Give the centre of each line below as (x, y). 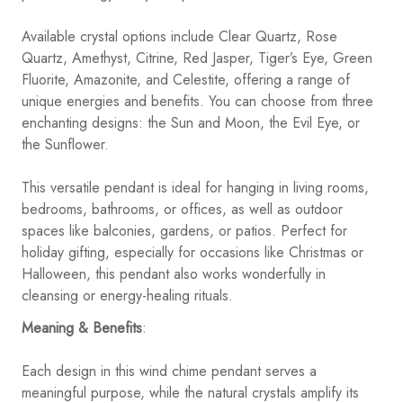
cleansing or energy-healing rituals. (127, 296)
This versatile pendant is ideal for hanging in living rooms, (195, 188)
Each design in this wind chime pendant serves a (169, 372)
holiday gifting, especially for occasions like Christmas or (193, 253)
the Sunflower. (65, 145)
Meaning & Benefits (82, 328)
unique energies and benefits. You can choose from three (197, 102)
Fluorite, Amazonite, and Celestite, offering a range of (186, 80)
